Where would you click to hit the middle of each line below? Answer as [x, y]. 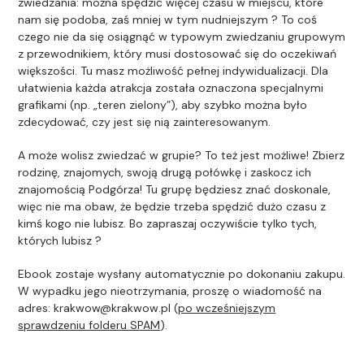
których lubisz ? [60, 240]
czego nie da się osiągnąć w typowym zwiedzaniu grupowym [182, 36]
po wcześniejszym [227, 308]
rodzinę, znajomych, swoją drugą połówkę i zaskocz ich [165, 172]
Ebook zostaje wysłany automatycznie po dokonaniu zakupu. [182, 273]
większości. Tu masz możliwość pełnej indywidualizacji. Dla [173, 70]
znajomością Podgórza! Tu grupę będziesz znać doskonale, [175, 189]
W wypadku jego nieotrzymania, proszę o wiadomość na [170, 290]
